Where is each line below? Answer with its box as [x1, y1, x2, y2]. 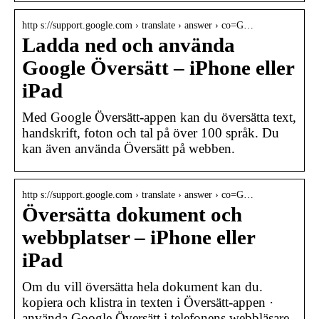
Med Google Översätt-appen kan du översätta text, [22, 109, 296, 125]
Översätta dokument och [22, 203, 242, 226]
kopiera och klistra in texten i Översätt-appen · [22, 294, 273, 310]
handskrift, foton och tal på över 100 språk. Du [22, 125, 279, 140]
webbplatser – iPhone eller [22, 226, 255, 249]
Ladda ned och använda [22, 33, 235, 56]
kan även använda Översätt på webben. [22, 140, 235, 156]
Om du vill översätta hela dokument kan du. [22, 278, 263, 294]
